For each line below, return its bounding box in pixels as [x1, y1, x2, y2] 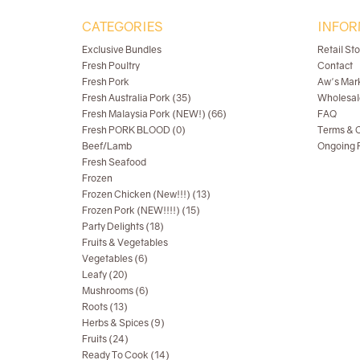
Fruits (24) [82, 332, 129, 345]
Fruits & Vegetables [82, 235, 168, 248]
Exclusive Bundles [82, 43, 162, 55]
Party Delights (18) [82, 219, 164, 232]
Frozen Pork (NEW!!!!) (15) [82, 203, 200, 216]
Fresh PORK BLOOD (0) [82, 123, 186, 136]
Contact [317, 59, 353, 72]
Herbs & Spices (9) [82, 316, 165, 329]
